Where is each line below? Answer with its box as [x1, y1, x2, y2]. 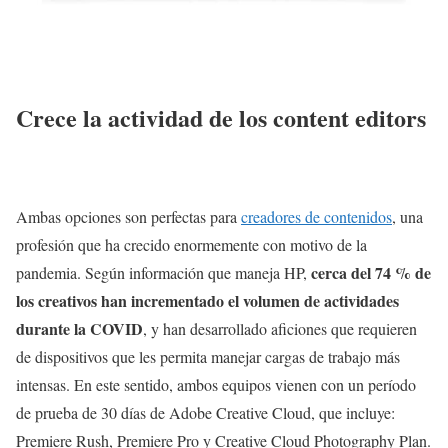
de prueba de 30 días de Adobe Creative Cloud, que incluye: [16, 402, 395, 424]
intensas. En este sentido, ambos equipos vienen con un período [16, 374, 416, 396]
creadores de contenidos [241, 206, 392, 228]
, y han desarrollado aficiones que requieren [143, 318, 417, 340]
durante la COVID [16, 317, 143, 341]
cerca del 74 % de [311, 261, 431, 285]
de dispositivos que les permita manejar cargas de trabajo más [16, 346, 400, 368]
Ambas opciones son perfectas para [16, 206, 241, 228]
